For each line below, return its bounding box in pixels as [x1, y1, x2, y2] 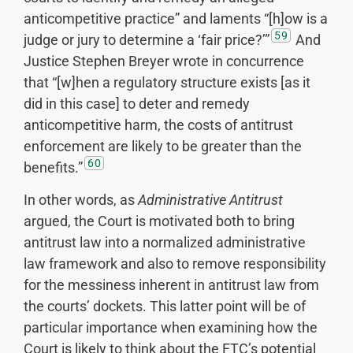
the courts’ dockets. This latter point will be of [24, 298, 306, 315]
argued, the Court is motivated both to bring [24, 213, 295, 230]
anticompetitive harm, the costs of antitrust [24, 116, 293, 133]
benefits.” [24, 158, 83, 176]
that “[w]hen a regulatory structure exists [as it [24, 73, 310, 91]
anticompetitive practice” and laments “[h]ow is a [24, 9, 328, 27]
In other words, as [24, 191, 138, 209]
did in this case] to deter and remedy [24, 95, 250, 112]
